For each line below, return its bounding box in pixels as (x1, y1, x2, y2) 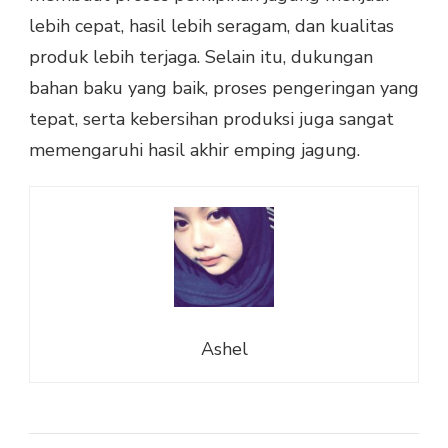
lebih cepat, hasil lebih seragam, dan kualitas (29, 14, 394, 39)
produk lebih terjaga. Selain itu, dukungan (29, 45, 373, 70)
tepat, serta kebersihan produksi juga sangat (29, 107, 394, 132)
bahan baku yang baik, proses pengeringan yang (29, 76, 419, 101)
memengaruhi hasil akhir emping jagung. (29, 138, 360, 163)
